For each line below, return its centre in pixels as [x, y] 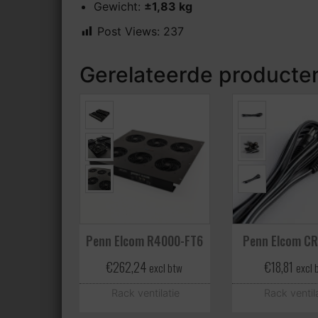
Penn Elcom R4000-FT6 [145, 241]
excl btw [166, 268]
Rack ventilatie [146, 293]
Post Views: [128, 32]
